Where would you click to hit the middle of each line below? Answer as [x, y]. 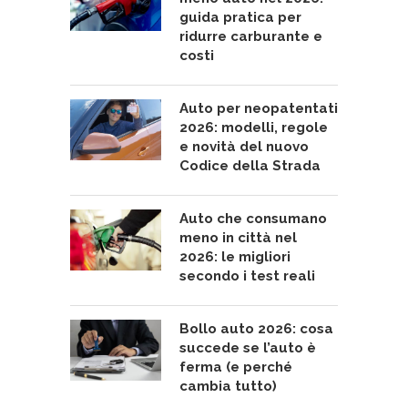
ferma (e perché [236, 367]
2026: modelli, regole [254, 128]
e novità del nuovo [244, 147]
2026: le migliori [235, 257]
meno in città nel [238, 238]
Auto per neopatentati [259, 109]
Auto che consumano [253, 219]
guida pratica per [240, 18]
